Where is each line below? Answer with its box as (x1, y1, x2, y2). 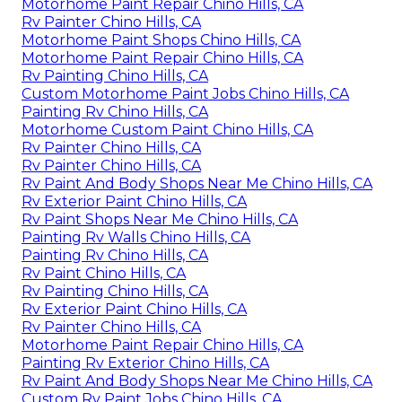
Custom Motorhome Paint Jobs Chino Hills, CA (22, 85, 349, 103)
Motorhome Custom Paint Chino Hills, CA (22, 121, 313, 139)
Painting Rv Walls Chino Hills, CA (22, 229, 250, 247)
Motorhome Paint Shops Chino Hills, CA (22, 31, 301, 49)
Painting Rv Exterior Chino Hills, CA (22, 354, 269, 372)
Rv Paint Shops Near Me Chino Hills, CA (22, 211, 298, 229)
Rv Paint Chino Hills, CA (22, 265, 186, 283)
